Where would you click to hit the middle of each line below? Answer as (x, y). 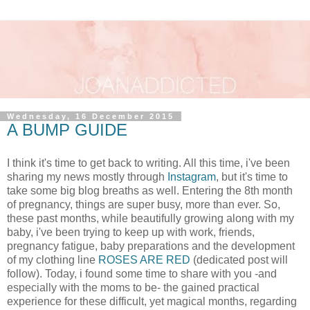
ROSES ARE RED (144, 259)
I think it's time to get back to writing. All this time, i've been (148, 163)
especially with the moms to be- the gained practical (133, 287)
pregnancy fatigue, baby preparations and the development (151, 246)
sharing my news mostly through (87, 176)
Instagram (192, 176)
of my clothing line (53, 259)
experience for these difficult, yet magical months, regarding (152, 301)
